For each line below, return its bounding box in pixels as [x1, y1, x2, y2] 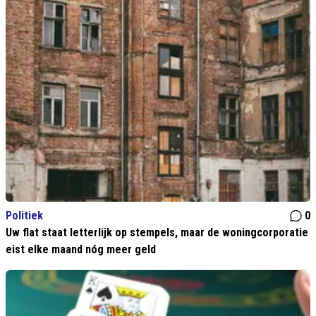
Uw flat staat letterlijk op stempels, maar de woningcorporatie [6, 226, 308, 240]
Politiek [6, 209, 43, 223]
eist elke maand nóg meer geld [6, 243, 156, 257]
